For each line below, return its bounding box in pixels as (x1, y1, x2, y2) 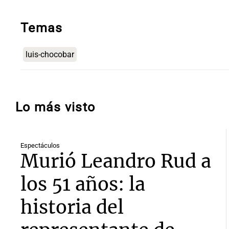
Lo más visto (15, 100, 96, 115)
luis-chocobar (26, 50, 74, 60)
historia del (20, 196, 124, 219)
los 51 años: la (20, 173, 145, 196)
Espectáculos (20, 142, 60, 150)
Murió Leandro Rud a (20, 150, 211, 173)
